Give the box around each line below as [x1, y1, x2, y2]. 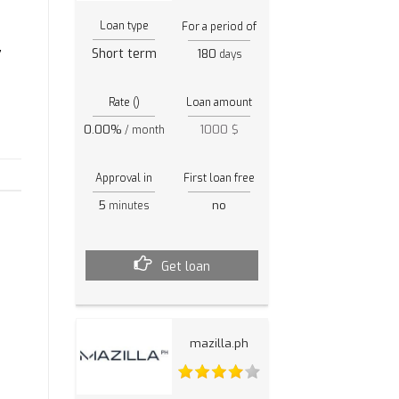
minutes [106, 198, 151, 213]
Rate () [108, 94, 140, 110]
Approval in [95, 170, 153, 185]
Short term [91, 45, 157, 62]
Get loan [160, 258, 210, 276]
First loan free [183, 170, 256, 185]
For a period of [182, 19, 257, 34]
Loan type [99, 18, 149, 33]
